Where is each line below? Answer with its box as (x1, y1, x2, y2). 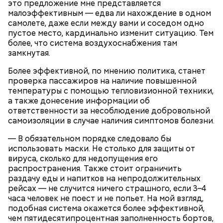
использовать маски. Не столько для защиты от (8, 143, 195, 154)
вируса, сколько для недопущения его (8, 153, 158, 164)
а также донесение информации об (8, 95, 150, 106)
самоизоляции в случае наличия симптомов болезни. (8, 115, 215, 126)
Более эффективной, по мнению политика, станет (8, 65, 206, 76)
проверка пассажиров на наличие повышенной (8, 75, 197, 86)
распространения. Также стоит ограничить (8, 163, 182, 174)
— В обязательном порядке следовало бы (8, 133, 171, 144)
